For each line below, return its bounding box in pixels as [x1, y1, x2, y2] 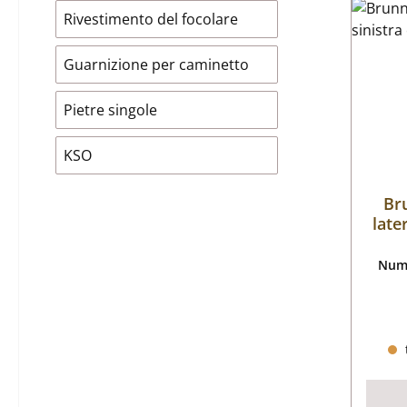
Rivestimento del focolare [64, 9, 238, 29]
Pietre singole [64, 100, 157, 120]
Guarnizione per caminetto [64, 55, 249, 74]
